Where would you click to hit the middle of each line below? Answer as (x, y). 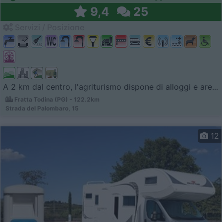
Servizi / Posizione (49, 27)
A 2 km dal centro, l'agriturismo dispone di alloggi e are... (111, 86)
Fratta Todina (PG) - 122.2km (56, 99)
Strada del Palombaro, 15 (42, 108)
